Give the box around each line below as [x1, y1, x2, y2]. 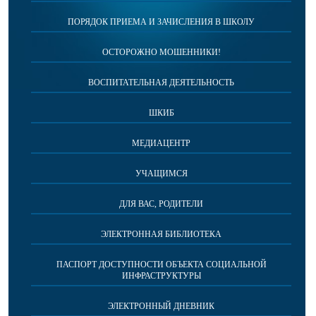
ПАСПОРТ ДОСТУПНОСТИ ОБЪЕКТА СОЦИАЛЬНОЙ [56, 259, 267, 269]
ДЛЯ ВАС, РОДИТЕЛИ [119, 198, 203, 209]
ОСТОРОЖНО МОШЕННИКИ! [102, 47, 221, 57]
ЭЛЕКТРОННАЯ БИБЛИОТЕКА [101, 229, 221, 239]
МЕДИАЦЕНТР [132, 138, 190, 148]
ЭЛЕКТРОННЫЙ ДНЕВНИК [108, 300, 214, 311]
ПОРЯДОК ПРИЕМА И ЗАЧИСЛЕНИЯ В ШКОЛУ [68, 16, 255, 27]
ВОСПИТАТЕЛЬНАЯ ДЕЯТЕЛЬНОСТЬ [88, 77, 234, 87]
